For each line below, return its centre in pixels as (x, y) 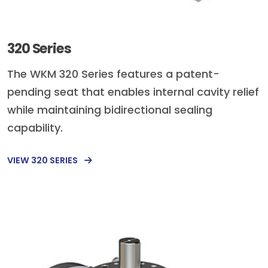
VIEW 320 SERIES (43, 160)
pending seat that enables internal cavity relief (133, 92)
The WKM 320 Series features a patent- (113, 74)
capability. (35, 128)
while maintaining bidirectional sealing (110, 110)
